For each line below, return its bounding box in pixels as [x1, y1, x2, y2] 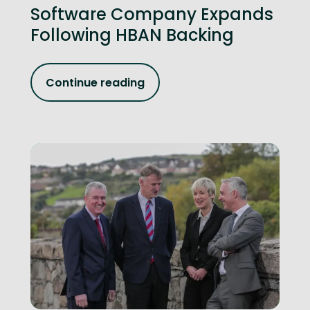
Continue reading [46, 74, 145, 91]
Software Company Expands [30, 3, 273, 26]
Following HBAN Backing [30, 24, 234, 46]
